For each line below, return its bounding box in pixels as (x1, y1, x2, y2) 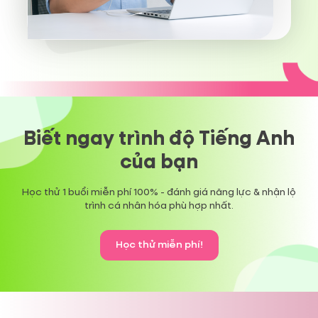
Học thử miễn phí (115, 240, 200, 251)
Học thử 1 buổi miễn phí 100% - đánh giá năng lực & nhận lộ (22, 187, 296, 198)
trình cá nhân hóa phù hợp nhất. (84, 201, 234, 212)
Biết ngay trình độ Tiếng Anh (23, 129, 295, 150)
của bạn (120, 153, 198, 173)
